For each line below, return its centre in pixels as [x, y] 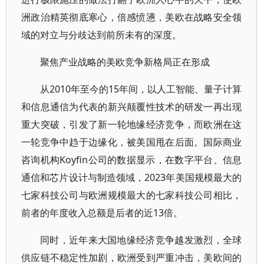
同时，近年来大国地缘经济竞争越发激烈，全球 [141, 240]
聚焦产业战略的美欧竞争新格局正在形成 [125, 62]
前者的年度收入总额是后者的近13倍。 [102, 213]
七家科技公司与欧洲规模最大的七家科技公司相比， [132, 195]
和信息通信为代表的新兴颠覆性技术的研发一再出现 [132, 107]
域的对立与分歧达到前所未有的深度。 [101, 35]
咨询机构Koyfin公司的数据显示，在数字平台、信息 [132, 160]
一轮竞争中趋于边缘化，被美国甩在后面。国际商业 [132, 142]
